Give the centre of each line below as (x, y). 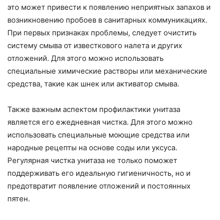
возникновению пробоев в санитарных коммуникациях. (107, 20)
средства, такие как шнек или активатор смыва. (93, 84)
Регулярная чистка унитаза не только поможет (92, 161)
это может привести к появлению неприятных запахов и (109, 7)
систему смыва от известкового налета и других (95, 46)
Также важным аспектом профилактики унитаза (94, 110)
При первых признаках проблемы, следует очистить (102, 33)
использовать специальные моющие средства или (98, 135)
